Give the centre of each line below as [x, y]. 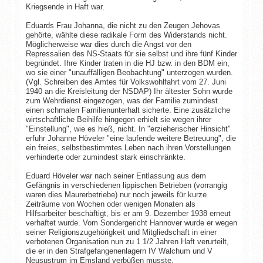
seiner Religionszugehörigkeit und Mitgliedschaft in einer [121, 232]
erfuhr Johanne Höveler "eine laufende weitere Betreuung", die [131, 138]
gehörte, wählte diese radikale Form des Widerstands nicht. [126, 35]
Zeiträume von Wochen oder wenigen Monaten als [110, 204]
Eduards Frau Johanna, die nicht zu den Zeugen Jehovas [123, 25]
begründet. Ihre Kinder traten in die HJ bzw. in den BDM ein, [127, 63]
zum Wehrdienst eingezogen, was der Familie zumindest [122, 100]
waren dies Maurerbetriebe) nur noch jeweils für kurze [116, 194]
